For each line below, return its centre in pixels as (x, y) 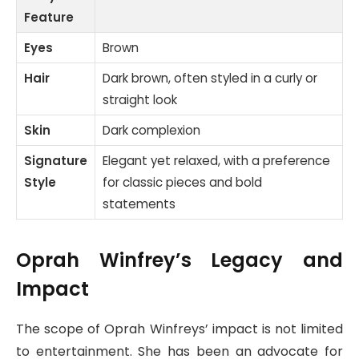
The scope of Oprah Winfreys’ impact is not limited (179, 329)
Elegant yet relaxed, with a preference (216, 160)
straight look (140, 99)
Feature (49, 17)
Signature (56, 160)
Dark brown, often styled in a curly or (210, 78)
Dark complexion (151, 130)
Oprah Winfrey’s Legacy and (179, 260)
